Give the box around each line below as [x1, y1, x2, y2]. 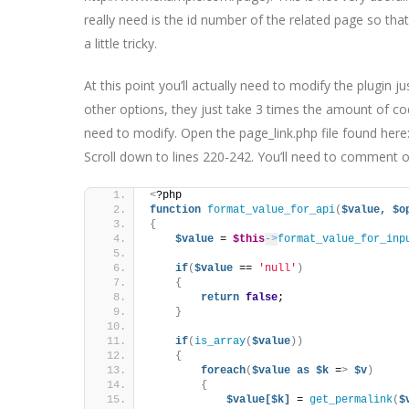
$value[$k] [226, 393, 290, 406]
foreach [201, 364, 246, 377]
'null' [258, 262, 297, 275]
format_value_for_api [207, 204, 335, 216]
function [150, 204, 201, 216]
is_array [194, 335, 246, 348]
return [201, 291, 239, 304]
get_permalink [309, 393, 393, 406]
